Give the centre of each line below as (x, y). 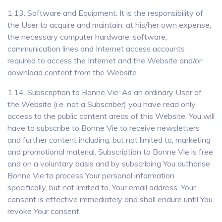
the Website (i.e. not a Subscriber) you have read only (102, 104)
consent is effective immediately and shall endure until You (110, 199)
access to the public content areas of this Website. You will (111, 116)
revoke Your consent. (44, 211)
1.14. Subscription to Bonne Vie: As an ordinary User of (105, 92)
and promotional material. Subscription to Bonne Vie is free (110, 152)
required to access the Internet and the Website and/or (105, 60)
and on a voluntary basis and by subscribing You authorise (109, 164)
